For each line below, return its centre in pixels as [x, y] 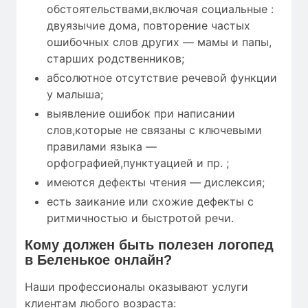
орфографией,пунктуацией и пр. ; [138, 163]
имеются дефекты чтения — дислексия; [156, 182]
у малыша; [75, 94]
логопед [244, 244]
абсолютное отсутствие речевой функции [162, 77]
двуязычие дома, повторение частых [148, 25]
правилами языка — [102, 146]
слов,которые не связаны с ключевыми [154, 130]
